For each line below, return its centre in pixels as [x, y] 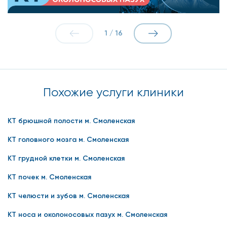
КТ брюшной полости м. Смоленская [71, 121]
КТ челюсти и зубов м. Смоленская [68, 196]
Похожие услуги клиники [113, 92]
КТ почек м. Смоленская [49, 177]
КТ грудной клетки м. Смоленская [66, 158]
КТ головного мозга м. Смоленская [68, 139]
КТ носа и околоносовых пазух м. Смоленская [87, 214]
